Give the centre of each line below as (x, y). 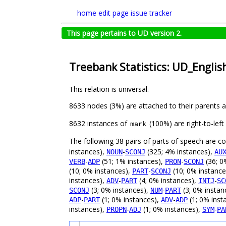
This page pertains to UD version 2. (124, 33)
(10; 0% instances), (101, 171)
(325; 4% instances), (180, 152)
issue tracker (151, 13)
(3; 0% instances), (120, 190)
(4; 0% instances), (168, 181)
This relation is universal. (109, 89)
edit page (114, 13)
